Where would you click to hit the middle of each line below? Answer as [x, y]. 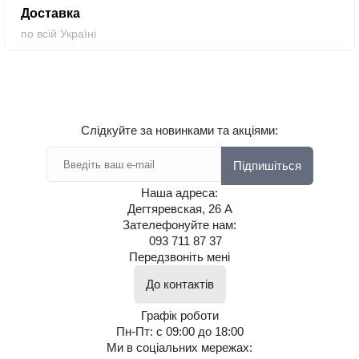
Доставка [50, 14]
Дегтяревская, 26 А [179, 209]
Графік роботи [179, 316]
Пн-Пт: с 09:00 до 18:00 [179, 332]
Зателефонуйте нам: [179, 225]
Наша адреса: [179, 193]
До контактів [179, 284]
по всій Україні [58, 34]
